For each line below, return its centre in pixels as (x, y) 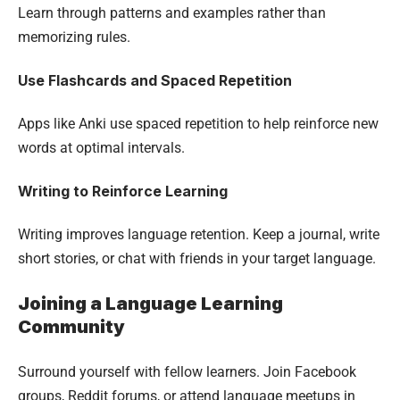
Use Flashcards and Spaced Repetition (155, 80)
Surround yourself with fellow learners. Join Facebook (187, 371)
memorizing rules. (74, 37)
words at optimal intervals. (101, 147)
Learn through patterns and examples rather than (172, 12)
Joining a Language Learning (150, 303)
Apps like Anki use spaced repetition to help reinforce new (198, 123)
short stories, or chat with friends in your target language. (197, 258)
